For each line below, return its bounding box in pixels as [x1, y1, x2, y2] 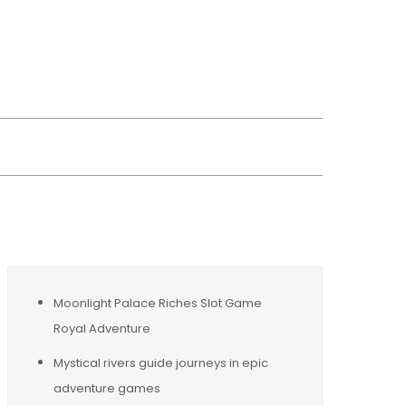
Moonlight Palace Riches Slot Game [53, 294, 262, 312]
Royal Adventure [53, 319, 150, 337]
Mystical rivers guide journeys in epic [53, 353, 268, 372]
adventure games [53, 379, 160, 397]
